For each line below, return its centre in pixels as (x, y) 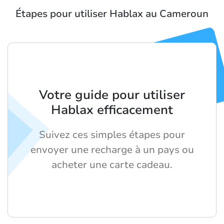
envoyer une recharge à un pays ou (112, 149)
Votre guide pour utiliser (112, 95)
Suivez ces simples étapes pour (112, 134)
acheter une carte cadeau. (112, 164)
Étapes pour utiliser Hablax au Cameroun (112, 13)
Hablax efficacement (112, 110)
